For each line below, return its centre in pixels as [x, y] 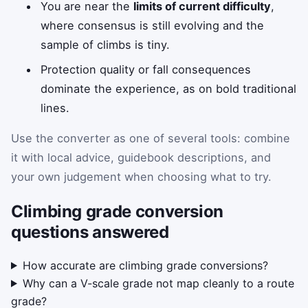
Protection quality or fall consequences [146, 69]
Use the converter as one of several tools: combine [151, 139]
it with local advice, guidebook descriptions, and [141, 158]
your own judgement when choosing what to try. [141, 177]
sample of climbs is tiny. [106, 44]
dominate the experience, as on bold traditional [169, 88]
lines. [55, 108]
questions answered [90, 232]
